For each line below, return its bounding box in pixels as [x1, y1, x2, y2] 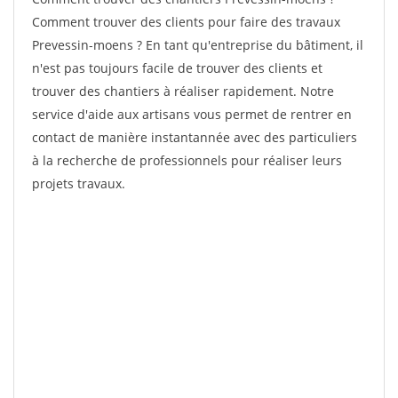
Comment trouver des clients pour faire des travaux [32, 13, 340, 30]
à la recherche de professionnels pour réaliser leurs [32, 152, 342, 169]
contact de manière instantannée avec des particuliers [32, 129, 357, 146]
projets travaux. [32, 175, 125, 192]
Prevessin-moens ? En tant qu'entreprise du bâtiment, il [32, 36, 363, 53]
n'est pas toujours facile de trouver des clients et [32, 60, 322, 76]
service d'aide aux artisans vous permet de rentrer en [32, 106, 352, 123]
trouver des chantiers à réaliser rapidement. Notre [32, 83, 334, 99]
